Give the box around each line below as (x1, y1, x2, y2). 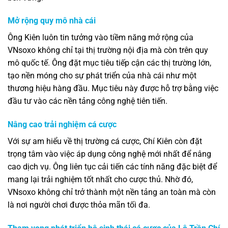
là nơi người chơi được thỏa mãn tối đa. (8, 200, 150, 210)
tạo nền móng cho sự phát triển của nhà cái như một (8, 71, 196, 81)
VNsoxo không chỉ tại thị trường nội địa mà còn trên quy (8, 45, 208, 55)
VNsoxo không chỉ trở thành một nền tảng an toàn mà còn (8, 187, 216, 197)
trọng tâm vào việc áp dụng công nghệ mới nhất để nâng (8, 149, 211, 159)
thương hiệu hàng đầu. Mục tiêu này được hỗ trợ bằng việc (8, 83, 218, 94)
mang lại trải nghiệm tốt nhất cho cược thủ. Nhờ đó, (8, 175, 193, 185)
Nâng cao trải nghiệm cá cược (8, 120, 117, 130)
